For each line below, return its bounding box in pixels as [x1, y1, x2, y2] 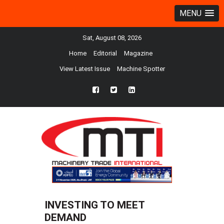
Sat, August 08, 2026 [82, 34, 141, 41]
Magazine [124, 49, 152, 57]
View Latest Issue [59, 65, 110, 72]
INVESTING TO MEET [44, 199, 145, 211]
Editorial [93, 49, 117, 57]
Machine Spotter [116, 65, 165, 72]
